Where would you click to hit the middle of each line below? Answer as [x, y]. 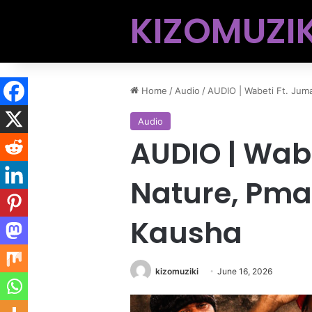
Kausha [186, 233]
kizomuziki [177, 271]
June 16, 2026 [245, 271]
